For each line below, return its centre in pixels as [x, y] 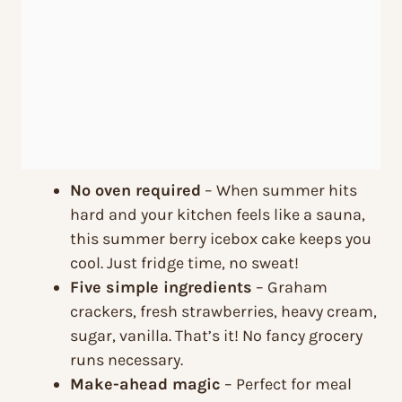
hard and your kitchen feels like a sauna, [218, 215]
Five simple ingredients [161, 288]
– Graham [290, 288]
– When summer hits [279, 191]
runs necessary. [127, 360]
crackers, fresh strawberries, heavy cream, [223, 312]
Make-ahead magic [145, 385]
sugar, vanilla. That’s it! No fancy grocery [216, 336]
